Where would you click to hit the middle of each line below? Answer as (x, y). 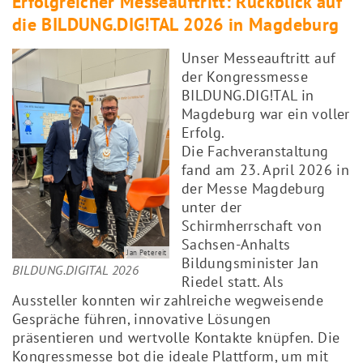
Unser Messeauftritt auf (259, 58)
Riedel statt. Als (233, 281)
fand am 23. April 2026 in (265, 169)
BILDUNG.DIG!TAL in (248, 95)
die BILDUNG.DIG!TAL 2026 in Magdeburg (176, 24)
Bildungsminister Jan (250, 263)
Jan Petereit (147, 252)
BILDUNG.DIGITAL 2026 (76, 270)
